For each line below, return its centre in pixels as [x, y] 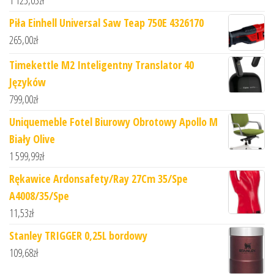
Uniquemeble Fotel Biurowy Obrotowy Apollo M [113, 122]
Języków [28, 82]
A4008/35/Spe [39, 196]
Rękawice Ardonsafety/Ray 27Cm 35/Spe [98, 179]
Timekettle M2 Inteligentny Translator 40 [102, 65]
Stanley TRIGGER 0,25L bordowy [78, 236]
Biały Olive [32, 139]
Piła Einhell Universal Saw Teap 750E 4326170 [106, 23]
